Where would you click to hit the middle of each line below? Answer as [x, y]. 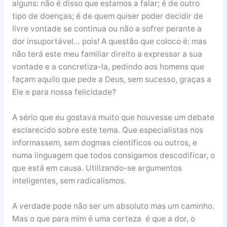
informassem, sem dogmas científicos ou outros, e [104, 142]
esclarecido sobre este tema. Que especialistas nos [107, 130]
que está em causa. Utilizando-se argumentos [97, 168]
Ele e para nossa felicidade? [64, 92]
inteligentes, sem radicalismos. [69, 180]
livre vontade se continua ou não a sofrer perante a [107, 28]
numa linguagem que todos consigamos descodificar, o [113, 155]
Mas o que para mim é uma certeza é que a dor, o [103, 218]
